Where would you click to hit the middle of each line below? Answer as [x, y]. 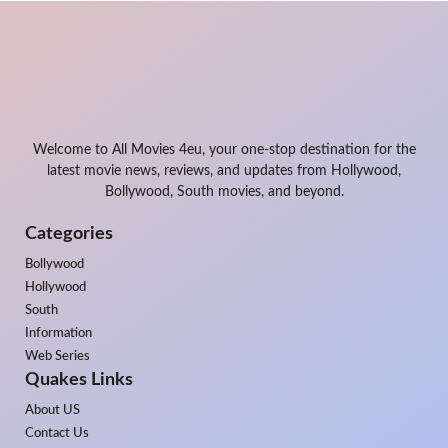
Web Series [57, 357]
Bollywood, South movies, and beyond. [224, 192]
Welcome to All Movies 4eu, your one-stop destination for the [224, 150]
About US [52, 411]
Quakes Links [79, 380]
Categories [69, 234]
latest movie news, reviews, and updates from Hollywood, [224, 171]
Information [58, 334]
